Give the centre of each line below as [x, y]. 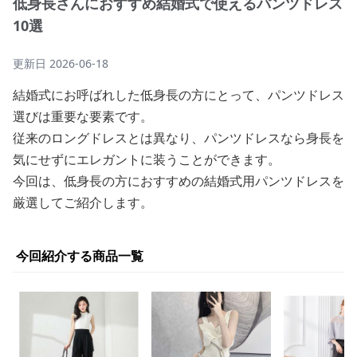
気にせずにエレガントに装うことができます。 [147, 159]
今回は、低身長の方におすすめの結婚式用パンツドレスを [178, 181]
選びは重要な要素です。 [83, 116]
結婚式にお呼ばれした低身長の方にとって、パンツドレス [178, 95]
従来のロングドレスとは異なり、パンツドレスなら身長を [178, 138]
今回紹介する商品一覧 [80, 256]
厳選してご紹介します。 [83, 202]
